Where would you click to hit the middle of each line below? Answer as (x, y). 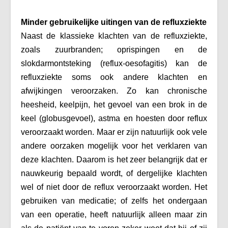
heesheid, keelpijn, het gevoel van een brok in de (114, 104)
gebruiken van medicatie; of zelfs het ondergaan (114, 201)
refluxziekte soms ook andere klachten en (114, 77)
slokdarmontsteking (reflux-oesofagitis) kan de (114, 63)
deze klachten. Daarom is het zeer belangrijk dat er (114, 159)
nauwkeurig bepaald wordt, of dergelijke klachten (114, 173)
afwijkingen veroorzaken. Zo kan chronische (114, 91)
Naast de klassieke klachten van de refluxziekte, (114, 36)
